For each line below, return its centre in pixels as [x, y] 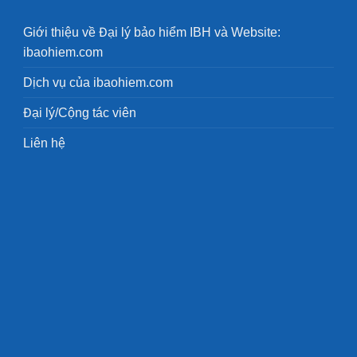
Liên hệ [44, 143]
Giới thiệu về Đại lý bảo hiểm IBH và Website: [152, 32]
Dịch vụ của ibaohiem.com [98, 82]
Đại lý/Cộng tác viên [80, 112]
